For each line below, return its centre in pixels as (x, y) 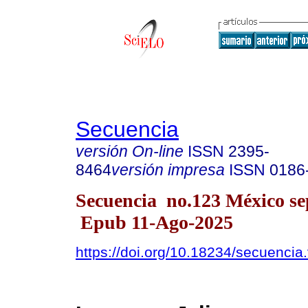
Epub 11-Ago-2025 (154, 222)
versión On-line (130, 151)
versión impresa (168, 170)
